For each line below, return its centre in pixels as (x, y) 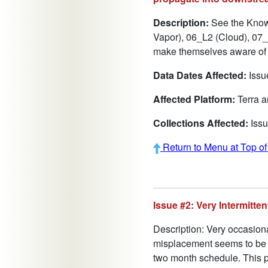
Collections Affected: (201, 123)
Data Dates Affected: (200, 75)
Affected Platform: (194, 99)
